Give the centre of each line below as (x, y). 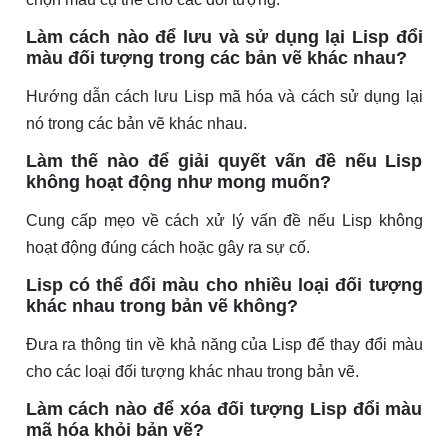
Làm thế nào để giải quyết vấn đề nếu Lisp (224, 161)
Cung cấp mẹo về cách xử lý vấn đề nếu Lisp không (224, 221)
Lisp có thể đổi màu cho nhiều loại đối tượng (224, 285)
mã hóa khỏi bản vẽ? (114, 430)
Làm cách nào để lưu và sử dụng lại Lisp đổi (224, 37)
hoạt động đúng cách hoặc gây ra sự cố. (167, 248)
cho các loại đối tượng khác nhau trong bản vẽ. (192, 372)
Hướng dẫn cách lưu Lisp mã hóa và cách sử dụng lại (224, 97)
